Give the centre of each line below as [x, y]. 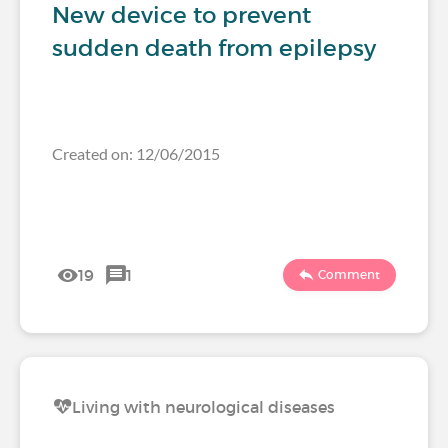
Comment [349, 274]
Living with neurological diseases [203, 407]
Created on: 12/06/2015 [136, 153]
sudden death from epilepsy [214, 48]
